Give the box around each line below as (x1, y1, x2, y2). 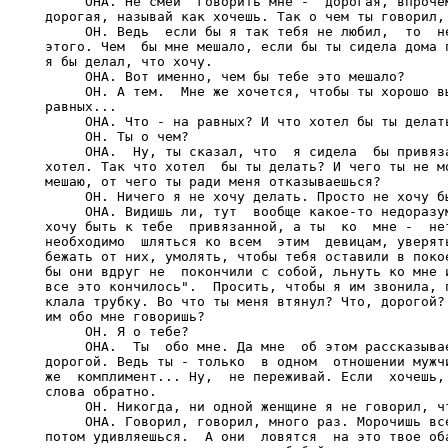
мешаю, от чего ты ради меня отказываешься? (45, 174, 381, 189)
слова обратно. (45, 384, 157, 399)
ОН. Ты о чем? (45, 129, 189, 144)
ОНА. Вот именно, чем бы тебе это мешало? (45, 69, 405, 84)
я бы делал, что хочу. (45, 54, 213, 69)
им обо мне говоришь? (45, 309, 205, 324)
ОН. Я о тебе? (45, 324, 189, 339)
